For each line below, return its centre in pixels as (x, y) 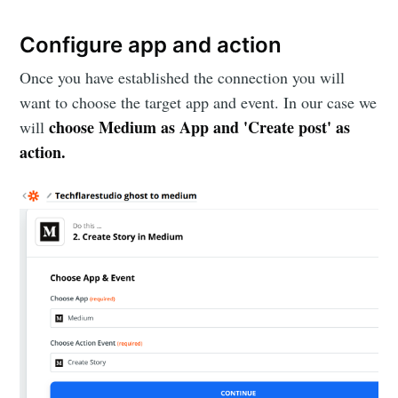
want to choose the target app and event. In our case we (199, 102)
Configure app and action (151, 44)
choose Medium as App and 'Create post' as (200, 127)
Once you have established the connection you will (183, 77)
